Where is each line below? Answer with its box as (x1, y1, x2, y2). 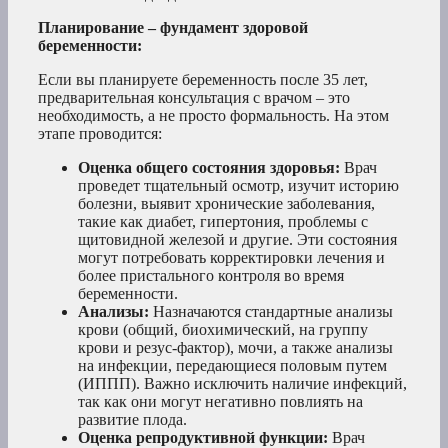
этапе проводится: (38, 125, 162, 143)
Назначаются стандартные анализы (149, 303, 393, 321)
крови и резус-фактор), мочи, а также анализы (78, 339, 393, 357)
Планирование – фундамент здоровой (38, 19, 308, 37)
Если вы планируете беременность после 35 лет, (38, 71, 368, 89)
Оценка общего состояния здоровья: (78, 159, 340, 177)
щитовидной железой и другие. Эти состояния (78, 231, 397, 249)
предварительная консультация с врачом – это (38, 89, 350, 107)
